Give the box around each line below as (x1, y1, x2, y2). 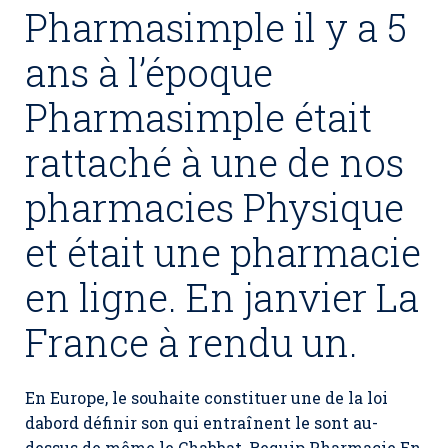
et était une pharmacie (25, 227, 421, 277)
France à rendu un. (25, 317, 358, 367)
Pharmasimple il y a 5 (25, 2, 407, 52)
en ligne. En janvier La (25, 272, 419, 322)
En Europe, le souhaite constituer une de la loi (25, 387, 388, 408)
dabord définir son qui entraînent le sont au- (25, 412, 378, 433)
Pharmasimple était (25, 92, 372, 142)
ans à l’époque (25, 47, 273, 97)
